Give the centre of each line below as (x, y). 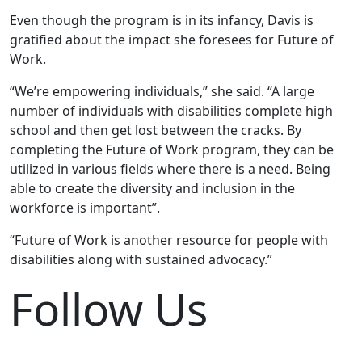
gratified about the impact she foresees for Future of (172, 39)
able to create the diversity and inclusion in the (152, 188)
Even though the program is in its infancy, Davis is (162, 20)
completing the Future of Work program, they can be (172, 149)
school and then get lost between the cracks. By (156, 130)
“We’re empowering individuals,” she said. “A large (162, 91)
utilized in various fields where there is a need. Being (170, 168)
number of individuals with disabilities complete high (171, 110)
